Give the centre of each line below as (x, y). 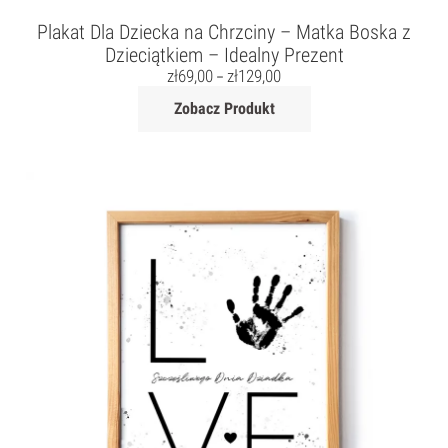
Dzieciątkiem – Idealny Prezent (224, 55)
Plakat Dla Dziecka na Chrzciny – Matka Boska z (224, 32)
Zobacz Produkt (224, 109)
